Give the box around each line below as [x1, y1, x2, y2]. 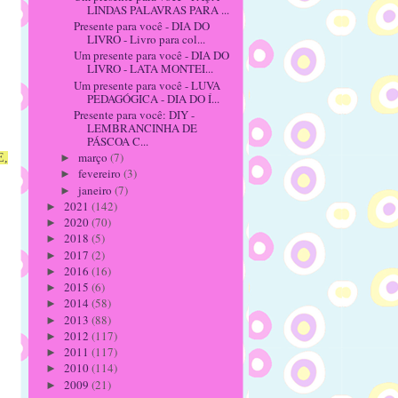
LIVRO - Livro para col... [87, 31, 206, 47]
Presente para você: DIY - [74, 106, 195, 123]
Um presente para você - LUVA [74, 76, 221, 93]
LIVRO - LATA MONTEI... [87, 60, 214, 77]
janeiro [77, 181, 115, 198]
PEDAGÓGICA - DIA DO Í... [87, 90, 220, 107]
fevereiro [77, 165, 123, 182]
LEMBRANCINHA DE [87, 119, 198, 136]
